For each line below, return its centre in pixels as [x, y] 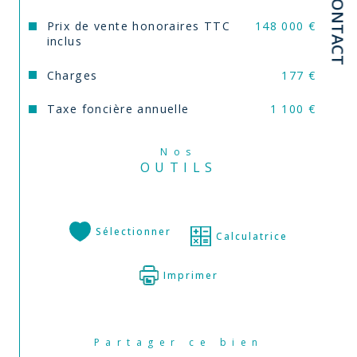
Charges [72, 75]
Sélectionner [134, 231]
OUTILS [178, 167]
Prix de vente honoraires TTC [139, 26]
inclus [65, 41]
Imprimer [190, 275]
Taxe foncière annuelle [118, 109]
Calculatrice [252, 236]
